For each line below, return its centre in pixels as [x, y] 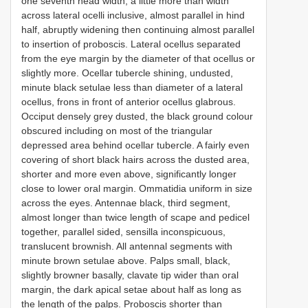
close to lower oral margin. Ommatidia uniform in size [137, 188]
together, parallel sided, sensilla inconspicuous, [123, 231]
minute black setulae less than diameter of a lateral [132, 87]
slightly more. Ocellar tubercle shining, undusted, [127, 73]
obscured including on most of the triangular [117, 130]
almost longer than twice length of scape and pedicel [135, 217]
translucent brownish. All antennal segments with [127, 246]
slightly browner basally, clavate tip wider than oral [130, 275]
